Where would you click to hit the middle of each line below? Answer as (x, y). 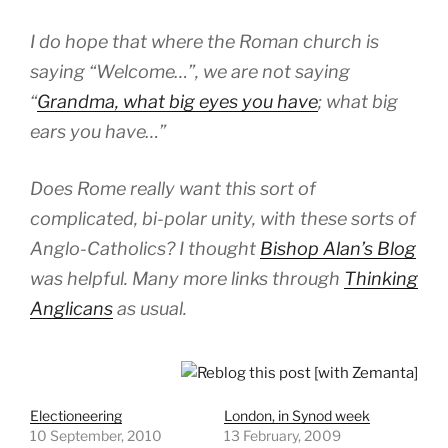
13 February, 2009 (282, 435)
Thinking (381, 278)
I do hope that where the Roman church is (204, 41)
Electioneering (76, 415)
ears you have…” (98, 131)
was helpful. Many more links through (187, 278)
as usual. (150, 308)
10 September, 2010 (96, 435)
